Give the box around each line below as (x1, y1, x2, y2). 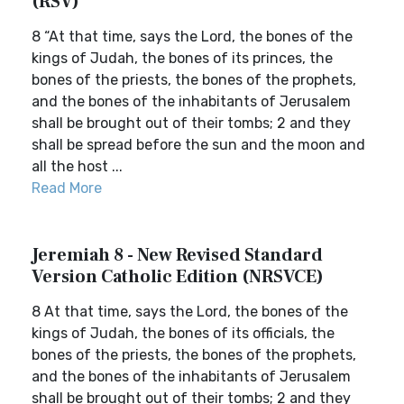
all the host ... (32, 158, 123, 175)
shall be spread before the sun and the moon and (32, 136, 365, 153)
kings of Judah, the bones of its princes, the (32, 50, 333, 67)
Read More (32, 179, 102, 197)
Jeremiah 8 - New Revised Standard (32, 243, 323, 267)
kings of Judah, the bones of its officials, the (32, 325, 335, 342)
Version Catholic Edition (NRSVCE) (32, 265, 324, 289)
